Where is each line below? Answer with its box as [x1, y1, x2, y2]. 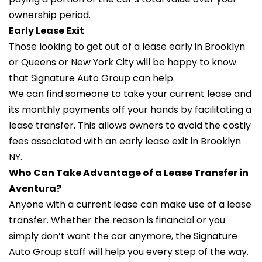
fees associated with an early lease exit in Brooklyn [9, 135, 241, 148]
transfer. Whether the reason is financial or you [9, 213, 225, 227]
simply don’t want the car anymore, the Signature [9, 229, 237, 243]
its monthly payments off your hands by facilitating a [9, 103, 251, 116]
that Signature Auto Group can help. [9, 71, 175, 85]
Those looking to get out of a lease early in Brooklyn [9, 40, 245, 53]
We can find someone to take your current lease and [9, 87, 251, 101]
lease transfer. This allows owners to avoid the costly [9, 119, 251, 132]
